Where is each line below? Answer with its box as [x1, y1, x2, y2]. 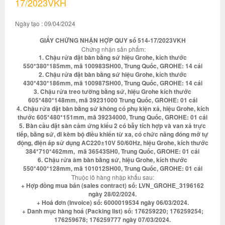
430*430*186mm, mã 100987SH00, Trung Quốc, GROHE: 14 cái [23, 78, 202, 87]
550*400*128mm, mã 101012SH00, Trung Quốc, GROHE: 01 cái [23, 164, 202, 173]
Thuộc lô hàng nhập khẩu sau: [71, 173, 154, 181]
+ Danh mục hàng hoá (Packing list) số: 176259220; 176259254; [22, 206, 203, 215]
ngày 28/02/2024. [88, 189, 137, 198]
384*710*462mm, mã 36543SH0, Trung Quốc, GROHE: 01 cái [26, 147, 199, 156]
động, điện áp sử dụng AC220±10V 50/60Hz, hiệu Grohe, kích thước [17, 138, 208, 147]
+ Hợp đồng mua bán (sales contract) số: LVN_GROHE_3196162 [21, 181, 204, 190]
